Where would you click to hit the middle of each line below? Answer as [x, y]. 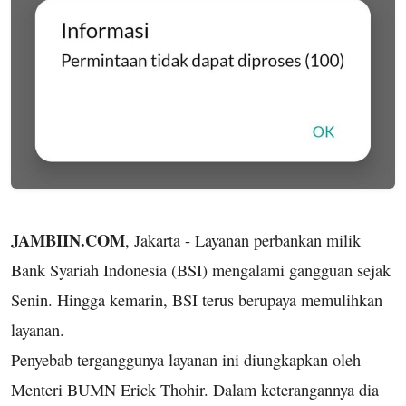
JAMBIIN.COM [68, 239]
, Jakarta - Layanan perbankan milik [243, 240]
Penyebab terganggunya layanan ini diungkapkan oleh [186, 359]
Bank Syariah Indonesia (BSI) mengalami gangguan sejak [201, 270]
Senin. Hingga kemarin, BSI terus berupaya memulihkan [197, 300]
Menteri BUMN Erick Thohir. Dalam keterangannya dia [195, 389]
